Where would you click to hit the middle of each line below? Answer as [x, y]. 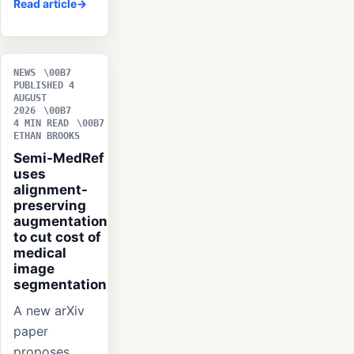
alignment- [51, 190]
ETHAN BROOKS [47, 136]
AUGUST [30, 98]
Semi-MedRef [59, 158]
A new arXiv [49, 311]
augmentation [60, 222]
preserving [50, 206]
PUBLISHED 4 [44, 86]
